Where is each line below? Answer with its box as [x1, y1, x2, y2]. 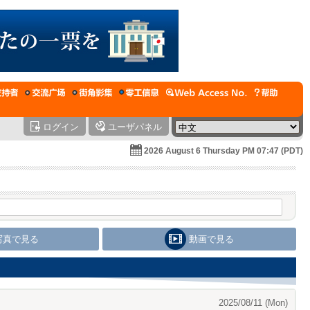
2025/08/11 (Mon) [219, 298, 288, 308]
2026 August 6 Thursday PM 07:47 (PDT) [144, 146, 303, 156]
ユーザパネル [108, 122, 162, 132]
